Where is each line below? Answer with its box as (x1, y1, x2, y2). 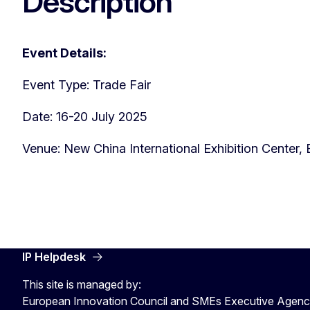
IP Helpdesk (22, 249, 86, 264)
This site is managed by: (22, 277, 141, 291)
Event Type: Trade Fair (22, 77, 151, 92)
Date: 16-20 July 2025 (22, 109, 147, 124)
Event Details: (22, 45, 107, 60)
